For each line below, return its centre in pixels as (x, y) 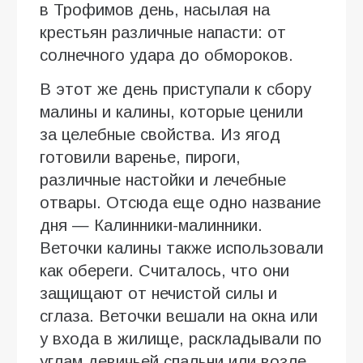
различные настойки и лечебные (163, 180)
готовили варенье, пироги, (140, 158)
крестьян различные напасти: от (163, 33)
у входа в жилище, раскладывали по (181, 339)
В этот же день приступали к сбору (175, 90)
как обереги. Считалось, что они (164, 271)
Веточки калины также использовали (181, 248)
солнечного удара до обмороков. (167, 56)
